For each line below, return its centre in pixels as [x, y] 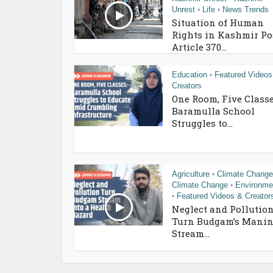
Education [190, 74]
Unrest [183, 9]
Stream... [191, 233]
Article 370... [199, 47]
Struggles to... [202, 123]
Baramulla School [213, 111]
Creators [187, 85]
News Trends [246, 9]
